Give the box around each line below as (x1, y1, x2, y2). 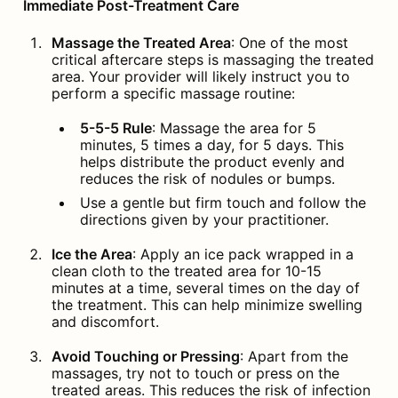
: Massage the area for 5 (151, 118, 316, 137)
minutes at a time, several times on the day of (51, 278, 360, 297)
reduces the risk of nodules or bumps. (79, 169, 335, 187)
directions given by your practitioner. (79, 210, 329, 228)
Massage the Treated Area (51, 33, 231, 52)
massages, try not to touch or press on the (51, 363, 339, 382)
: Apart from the (239, 346, 348, 365)
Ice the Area (51, 244, 132, 263)
